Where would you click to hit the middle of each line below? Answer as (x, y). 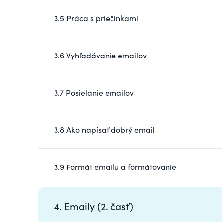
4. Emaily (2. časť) (94, 206)
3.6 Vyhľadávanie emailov (100, 55)
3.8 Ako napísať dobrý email (104, 129)
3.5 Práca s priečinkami (96, 18)
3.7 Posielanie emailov (94, 92)
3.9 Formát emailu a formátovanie (115, 166)
